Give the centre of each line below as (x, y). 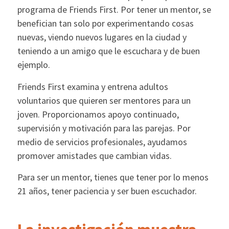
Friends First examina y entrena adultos (93, 86)
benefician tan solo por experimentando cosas (105, 24)
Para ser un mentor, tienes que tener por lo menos (113, 177)
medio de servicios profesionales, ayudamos (102, 142)
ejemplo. (33, 65)
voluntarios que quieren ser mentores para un (104, 100)
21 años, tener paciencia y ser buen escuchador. (107, 191)
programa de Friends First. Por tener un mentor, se (114, 10)
